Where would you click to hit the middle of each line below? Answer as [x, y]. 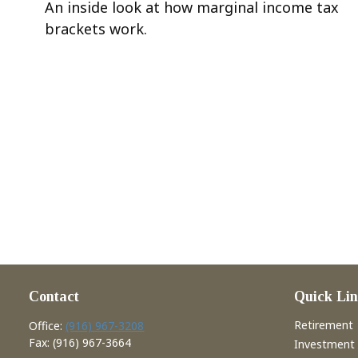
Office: [48, 326]
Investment [324, 344]
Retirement [323, 325]
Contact [54, 297]
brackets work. [96, 28]
